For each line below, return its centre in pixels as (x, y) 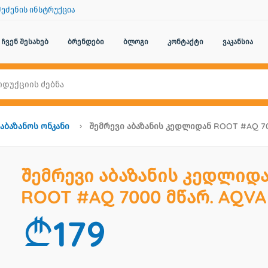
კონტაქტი (185, 42)
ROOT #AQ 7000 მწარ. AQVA (144, 197)
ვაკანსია (237, 42)
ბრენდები (86, 42)
